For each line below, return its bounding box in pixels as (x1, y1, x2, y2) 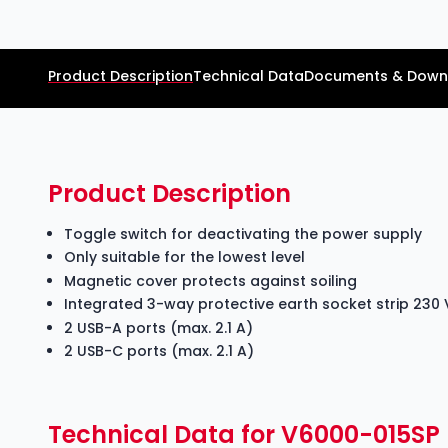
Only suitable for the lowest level (64, 247, 305, 267)
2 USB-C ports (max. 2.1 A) (64, 341, 254, 361)
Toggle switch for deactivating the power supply (64, 223, 422, 244)
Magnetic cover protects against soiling (64, 270, 357, 291)
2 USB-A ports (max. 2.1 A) (64, 317, 253, 338)
